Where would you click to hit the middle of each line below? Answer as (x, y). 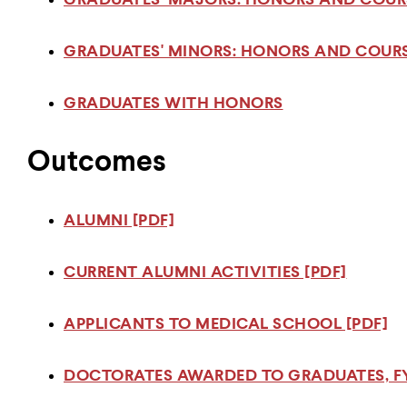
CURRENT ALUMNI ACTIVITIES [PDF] (205, 273)
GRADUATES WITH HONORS (174, 104)
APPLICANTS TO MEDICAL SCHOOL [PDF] (226, 324)
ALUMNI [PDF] (119, 221)
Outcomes (97, 163)
